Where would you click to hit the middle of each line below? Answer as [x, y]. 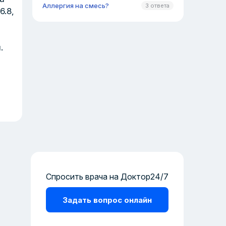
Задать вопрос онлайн [107, 200]
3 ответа [157, 6]
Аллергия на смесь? [76, 6]
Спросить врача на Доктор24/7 [107, 177]
